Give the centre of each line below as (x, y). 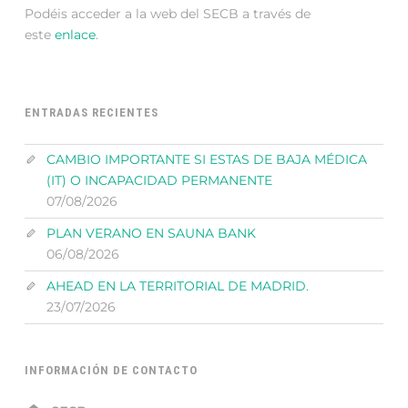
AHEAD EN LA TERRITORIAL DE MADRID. (177, 286)
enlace (76, 34)
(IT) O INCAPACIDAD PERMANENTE (159, 181)
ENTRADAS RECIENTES (92, 113)
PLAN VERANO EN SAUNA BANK (151, 234)
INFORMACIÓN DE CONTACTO (112, 370)
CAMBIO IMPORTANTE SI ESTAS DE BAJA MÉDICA (206, 160)
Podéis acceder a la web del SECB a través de (168, 13)
